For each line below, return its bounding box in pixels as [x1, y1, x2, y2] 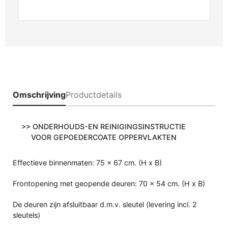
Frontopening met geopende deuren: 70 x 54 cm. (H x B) [13, 179, 205, 188]
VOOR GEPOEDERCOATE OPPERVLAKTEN [31, 132, 177, 141]
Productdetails [66, 89, 122, 100]
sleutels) [13, 210, 40, 219]
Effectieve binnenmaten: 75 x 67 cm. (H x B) [13, 158, 162, 167]
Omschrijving [13, 89, 66, 100]
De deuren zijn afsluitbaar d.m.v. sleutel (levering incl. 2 [13, 199, 197, 209]
